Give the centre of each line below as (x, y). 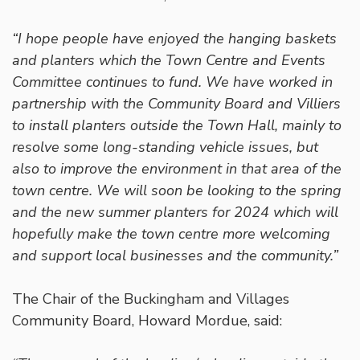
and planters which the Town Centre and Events (169, 61)
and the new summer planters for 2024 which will (175, 213)
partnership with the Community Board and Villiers (176, 104)
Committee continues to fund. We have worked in (172, 82)
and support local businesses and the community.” (175, 256)
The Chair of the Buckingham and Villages (151, 299)
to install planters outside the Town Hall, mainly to (177, 126)
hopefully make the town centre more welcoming (171, 234)
